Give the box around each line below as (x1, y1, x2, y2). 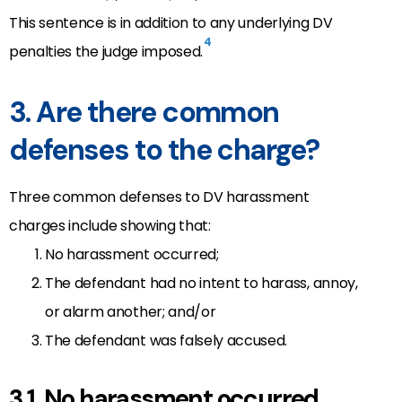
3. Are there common (9, 92, 279, 131)
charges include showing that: (9, 214, 211, 236)
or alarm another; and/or (45, 301, 216, 322)
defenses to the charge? (9, 130, 319, 169)
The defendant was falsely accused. (45, 329, 288, 351)
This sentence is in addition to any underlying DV (9, 12, 333, 33)
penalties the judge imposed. (9, 40, 204, 62)
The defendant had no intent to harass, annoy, (45, 272, 358, 293)
